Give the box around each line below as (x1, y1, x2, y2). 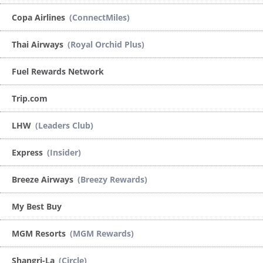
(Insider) (47, 146, 81, 158)
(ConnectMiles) (69, 11, 130, 23)
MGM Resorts (12, 227, 68, 239)
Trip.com (12, 92, 48, 104)
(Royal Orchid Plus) (68, 38, 144, 50)
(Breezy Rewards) (77, 173, 147, 185)
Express (12, 146, 45, 158)
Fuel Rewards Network (12, 65, 104, 77)
